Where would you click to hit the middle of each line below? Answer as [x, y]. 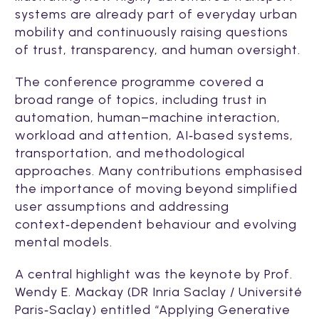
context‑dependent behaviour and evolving [156, 225]
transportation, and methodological [130, 153]
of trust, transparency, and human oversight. [158, 50]
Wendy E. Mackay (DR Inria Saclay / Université [159, 292]
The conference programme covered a [140, 82]
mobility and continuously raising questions [152, 32]
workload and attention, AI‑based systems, [154, 136]
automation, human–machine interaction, [148, 118]
